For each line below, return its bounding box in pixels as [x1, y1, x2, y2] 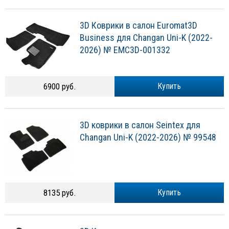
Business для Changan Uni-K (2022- [80, 32, 213, 43]
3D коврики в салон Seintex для [80, 120, 200, 131]
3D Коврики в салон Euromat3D [80, 20, 197, 31]
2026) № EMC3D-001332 [80, 44, 170, 56]
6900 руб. [43, 81, 76, 92]
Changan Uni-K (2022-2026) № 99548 [80, 132, 216, 143]
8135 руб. [43, 188, 76, 198]
